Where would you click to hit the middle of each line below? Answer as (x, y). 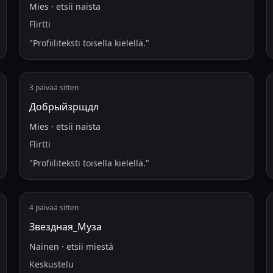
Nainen (44, 246)
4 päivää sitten (54, 207)
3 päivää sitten (54, 87)
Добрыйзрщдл (64, 107)
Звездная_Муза (65, 227)
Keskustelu (51, 264)
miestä (99, 246)
